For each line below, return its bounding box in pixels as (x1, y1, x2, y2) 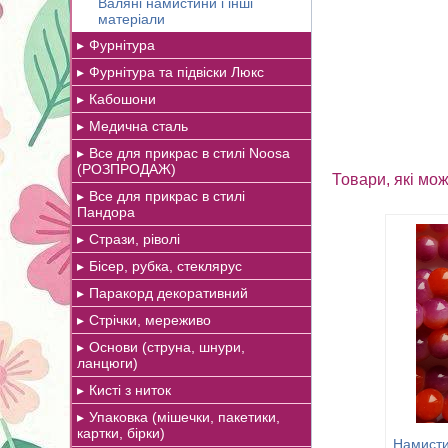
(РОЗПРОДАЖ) (77, 161, 176, 177)
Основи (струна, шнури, (89, 339, 245, 355)
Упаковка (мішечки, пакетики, (89, 409, 280, 425)
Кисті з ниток (89, 382, 171, 398)
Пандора (77, 204, 135, 220)
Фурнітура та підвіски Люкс (89, 64, 264, 80)
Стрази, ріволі (89, 231, 180, 247)
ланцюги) (77, 355, 138, 371)
